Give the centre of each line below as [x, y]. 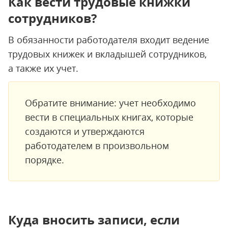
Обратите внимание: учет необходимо [110, 103]
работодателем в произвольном [97, 146]
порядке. [45, 160]
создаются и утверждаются [85, 131]
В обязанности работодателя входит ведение [109, 40]
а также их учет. [43, 68]
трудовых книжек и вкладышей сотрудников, [107, 54]
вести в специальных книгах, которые [109, 117]
